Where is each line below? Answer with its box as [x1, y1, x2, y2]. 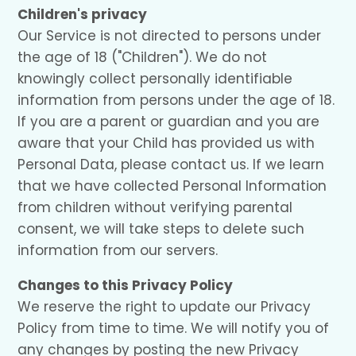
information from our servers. [17, 241, 219, 261]
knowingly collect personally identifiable [17, 69, 293, 89]
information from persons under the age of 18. [17, 91, 335, 110]
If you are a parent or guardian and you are [17, 112, 320, 132]
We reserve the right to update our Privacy [17, 297, 311, 317]
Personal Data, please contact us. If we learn [17, 155, 325, 175]
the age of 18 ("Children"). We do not [17, 48, 268, 68]
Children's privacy [17, 5, 148, 25]
